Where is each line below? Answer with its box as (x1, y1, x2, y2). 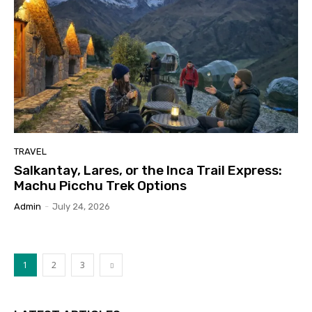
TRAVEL (14, 146, 47, 157)
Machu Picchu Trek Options (14, 177, 187, 194)
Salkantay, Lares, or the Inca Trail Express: (14, 162, 282, 178)
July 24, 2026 (52, 201, 110, 212)
